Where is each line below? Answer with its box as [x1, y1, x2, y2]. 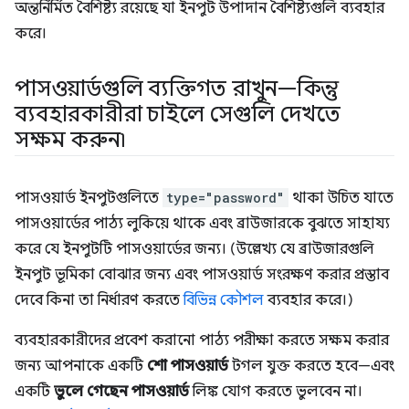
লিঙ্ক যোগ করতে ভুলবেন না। [189, 383, 362, 402]
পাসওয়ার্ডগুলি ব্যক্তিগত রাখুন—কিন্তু [15, 75, 339, 103]
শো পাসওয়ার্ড [147, 357, 228, 376]
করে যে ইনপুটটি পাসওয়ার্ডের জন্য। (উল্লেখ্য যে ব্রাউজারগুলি [15, 240, 374, 259]
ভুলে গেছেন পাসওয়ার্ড [54, 383, 189, 402]
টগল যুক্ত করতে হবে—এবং [228, 357, 394, 376]
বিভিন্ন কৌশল [184, 291, 264, 310]
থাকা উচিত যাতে [288, 189, 393, 208]
